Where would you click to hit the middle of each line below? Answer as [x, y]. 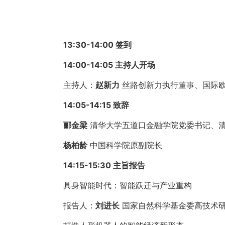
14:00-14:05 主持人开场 [109, 65]
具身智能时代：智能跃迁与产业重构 [127, 185]
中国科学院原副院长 [125, 145]
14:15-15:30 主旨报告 [104, 165]
